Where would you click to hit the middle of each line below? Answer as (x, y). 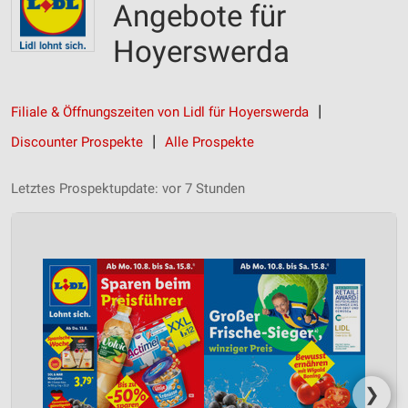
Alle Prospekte (209, 142)
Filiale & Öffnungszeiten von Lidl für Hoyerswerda (160, 112)
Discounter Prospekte (77, 142)
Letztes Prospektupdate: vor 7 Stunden (128, 189)
